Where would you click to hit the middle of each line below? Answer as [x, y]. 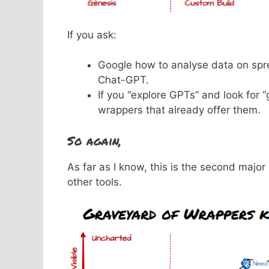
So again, [94, 140]
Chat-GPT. [123, 80]
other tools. [95, 182]
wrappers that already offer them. [179, 110]
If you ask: [92, 35]
